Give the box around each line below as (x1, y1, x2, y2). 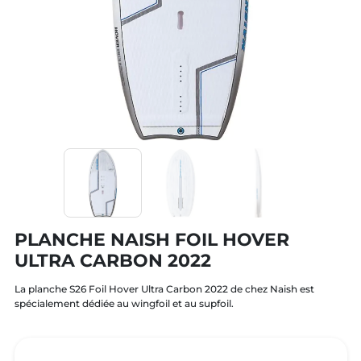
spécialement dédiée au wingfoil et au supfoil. (14, 297, 234, 310)
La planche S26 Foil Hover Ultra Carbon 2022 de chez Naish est (14, 283, 314, 296)
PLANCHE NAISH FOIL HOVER (14, 228, 289, 251)
